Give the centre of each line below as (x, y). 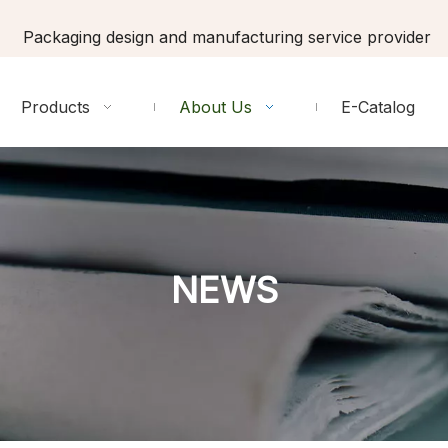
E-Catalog (378, 107)
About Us (216, 107)
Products (56, 107)
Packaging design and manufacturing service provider (224, 37)
